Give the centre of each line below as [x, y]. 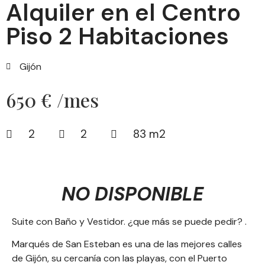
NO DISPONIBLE [132, 194]
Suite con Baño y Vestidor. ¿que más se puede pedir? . [129, 222]
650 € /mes [52, 100]
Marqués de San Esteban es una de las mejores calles [127, 244]
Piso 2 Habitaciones [117, 36]
